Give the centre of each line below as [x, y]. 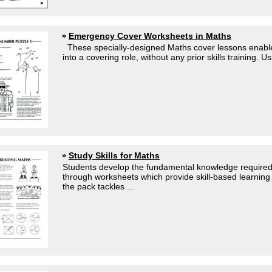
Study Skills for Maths [114, 155]
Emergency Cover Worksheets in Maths [150, 36]
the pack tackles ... [98, 186]
